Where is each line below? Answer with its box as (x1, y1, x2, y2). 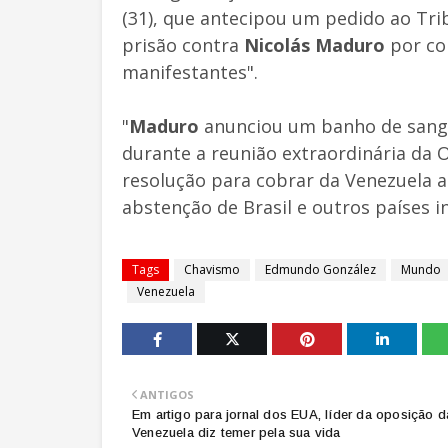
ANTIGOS (140, 386, 194, 402)
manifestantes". (122, 59, 258, 84)
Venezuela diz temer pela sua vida (132, 424, 341, 440)
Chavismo (184, 260, 240, 278)
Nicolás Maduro (244, 32, 385, 57)
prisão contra (122, 32, 244, 57)
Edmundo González (265, 260, 376, 278)
